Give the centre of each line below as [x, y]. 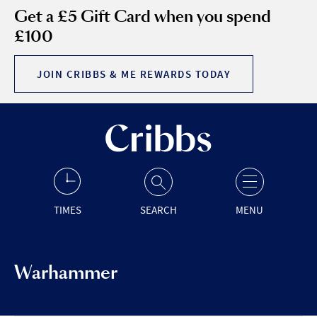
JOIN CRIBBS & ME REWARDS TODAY [134, 74]
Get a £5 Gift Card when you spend [143, 17]
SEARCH [158, 210]
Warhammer [66, 273]
